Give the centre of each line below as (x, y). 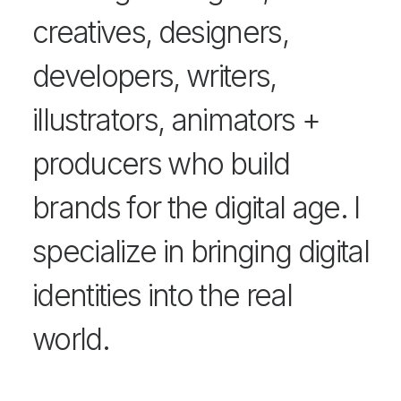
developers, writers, (154, 76)
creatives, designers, (160, 32)
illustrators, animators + (176, 120)
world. (71, 339)
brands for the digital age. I (196, 208)
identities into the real (162, 295)
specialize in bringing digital (201, 252)
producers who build (161, 164)
